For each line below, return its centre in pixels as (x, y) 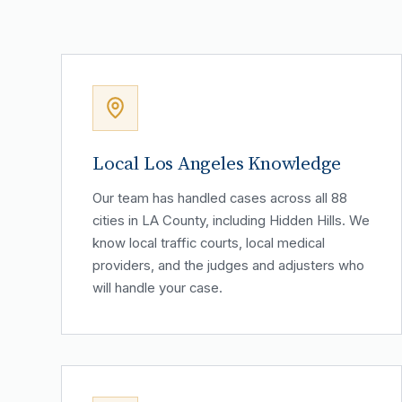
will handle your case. (157, 288)
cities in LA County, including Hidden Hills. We (231, 220)
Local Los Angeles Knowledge (217, 162)
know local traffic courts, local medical (209, 243)
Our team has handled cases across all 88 (220, 198)
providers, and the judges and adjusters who (228, 265)
